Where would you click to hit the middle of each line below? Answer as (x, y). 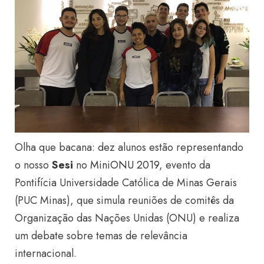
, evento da (186, 165)
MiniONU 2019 (125, 165)
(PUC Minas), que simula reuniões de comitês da (124, 200)
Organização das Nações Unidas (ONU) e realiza (127, 218)
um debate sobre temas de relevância (101, 235)
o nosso (33, 165)
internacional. (46, 253)
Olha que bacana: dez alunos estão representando (129, 147)
